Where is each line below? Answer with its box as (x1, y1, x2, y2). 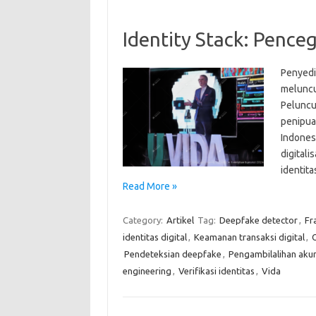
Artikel (166, 214, 194, 225)
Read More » (122, 180, 177, 192)
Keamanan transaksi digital (193, 231, 305, 242)
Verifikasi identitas (178, 265, 255, 276)
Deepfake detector (219, 214, 298, 225)
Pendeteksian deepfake (123, 248, 221, 259)
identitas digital (122, 231, 187, 242)
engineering (122, 265, 171, 276)
